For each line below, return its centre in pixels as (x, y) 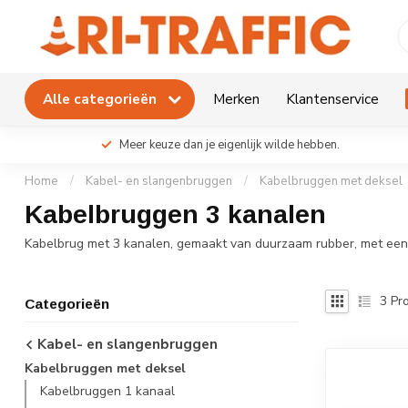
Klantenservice (332, 99)
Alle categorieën (102, 99)
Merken (236, 99)
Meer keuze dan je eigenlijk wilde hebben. (229, 145)
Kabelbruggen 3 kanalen (175, 214)
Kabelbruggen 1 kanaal (107, 391)
